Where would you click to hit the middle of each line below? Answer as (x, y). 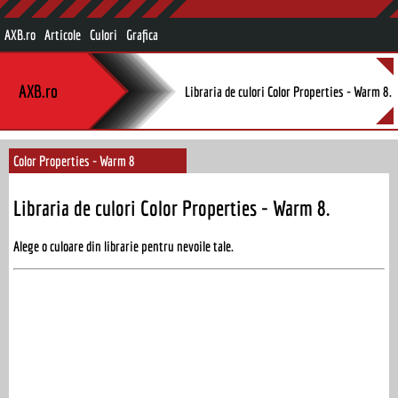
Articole (63, 35)
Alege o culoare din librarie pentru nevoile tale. (123, 246)
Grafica (142, 35)
